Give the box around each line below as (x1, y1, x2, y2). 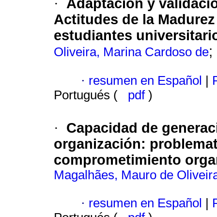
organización (54, 136, 141, 152)
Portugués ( (54, 88, 121, 102)
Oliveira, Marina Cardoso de (54, 45, 209, 59)
